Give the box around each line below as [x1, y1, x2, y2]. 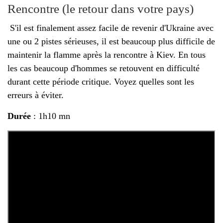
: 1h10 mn [31, 111, 70, 121]
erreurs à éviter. [7, 90, 64, 100]
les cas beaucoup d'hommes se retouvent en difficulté [7, 63, 200, 73]
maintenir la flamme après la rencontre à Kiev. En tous [7, 49, 206, 60]
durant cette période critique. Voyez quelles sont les [7, 76, 194, 87]
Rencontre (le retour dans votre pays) [7, 1, 194, 15]
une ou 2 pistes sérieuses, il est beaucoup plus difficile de [7, 36, 215, 46]
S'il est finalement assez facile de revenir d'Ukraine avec [7, 22, 214, 33]
